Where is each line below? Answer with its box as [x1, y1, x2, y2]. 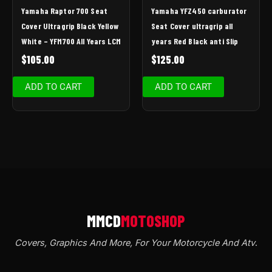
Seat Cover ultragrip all [151, 21, 233, 32]
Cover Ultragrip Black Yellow [21, 21, 119, 32]
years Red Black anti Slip [151, 36, 239, 47]
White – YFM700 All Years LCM [21, 36, 121, 47]
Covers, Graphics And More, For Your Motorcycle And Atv [15, 237, 255, 249]
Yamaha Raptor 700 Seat [21, 5, 108, 16]
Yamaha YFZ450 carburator [151, 5, 247, 16]
